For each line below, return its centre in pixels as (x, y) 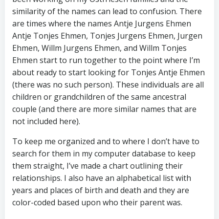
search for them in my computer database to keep (104, 154)
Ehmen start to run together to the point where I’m (106, 60)
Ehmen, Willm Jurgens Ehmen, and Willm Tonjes (99, 48)
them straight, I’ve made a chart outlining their (98, 166)
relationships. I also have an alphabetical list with (102, 178)
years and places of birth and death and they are (101, 190)
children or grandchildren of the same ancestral (99, 97)
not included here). (46, 121)
